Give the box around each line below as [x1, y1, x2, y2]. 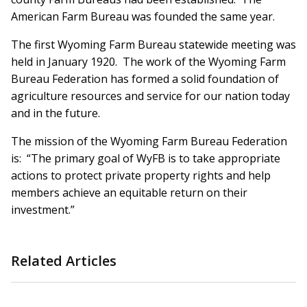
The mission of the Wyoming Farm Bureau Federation [11, 134, 287, 149]
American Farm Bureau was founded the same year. [11, 9, 275, 25]
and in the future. [11, 106, 100, 121]
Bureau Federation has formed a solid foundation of [11, 71, 279, 87]
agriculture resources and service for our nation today [11, 88, 290, 104]
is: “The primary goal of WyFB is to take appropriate [11, 151, 280, 167]
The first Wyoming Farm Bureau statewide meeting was [11, 37, 296, 53]
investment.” [11, 202, 75, 218]
